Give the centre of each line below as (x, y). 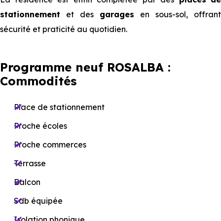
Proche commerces (50, 145)
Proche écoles (40, 126)
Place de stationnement (59, 107)
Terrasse (30, 163)
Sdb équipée (38, 201)
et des (80, 14)
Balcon (27, 182)
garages (117, 14)
